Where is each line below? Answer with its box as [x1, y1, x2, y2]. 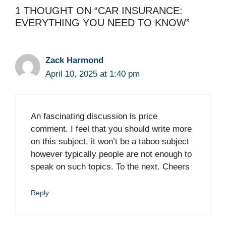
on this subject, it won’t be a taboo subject [31, 137, 189, 147]
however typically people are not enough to [31, 149, 192, 159]
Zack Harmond [45, 55, 103, 65]
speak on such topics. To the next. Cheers [31, 162, 190, 172]
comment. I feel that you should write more [31, 124, 192, 134]
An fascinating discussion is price [31, 111, 157, 122]
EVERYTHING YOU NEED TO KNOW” [15, 17, 190, 28]
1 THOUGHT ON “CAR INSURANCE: [15, 5, 183, 16]
